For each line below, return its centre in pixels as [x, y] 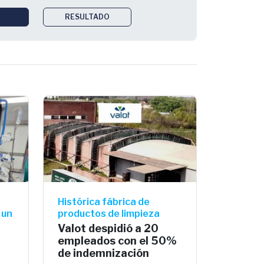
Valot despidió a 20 [108, 228]
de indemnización [103, 253]
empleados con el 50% [117, 240]
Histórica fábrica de [104, 202]
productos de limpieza [109, 213]
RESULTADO [87, 16]
